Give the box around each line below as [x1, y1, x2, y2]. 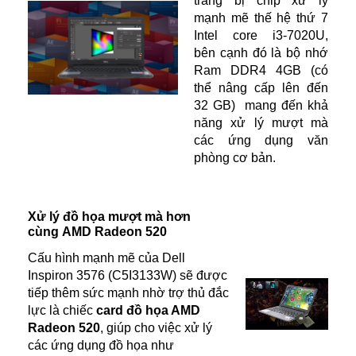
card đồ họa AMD [93, 304, 200, 318]
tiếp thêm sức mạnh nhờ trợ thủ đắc [28, 286, 229, 300]
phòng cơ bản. [194, 151, 276, 165]
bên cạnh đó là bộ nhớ [194, 46, 328, 60]
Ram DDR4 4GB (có [194, 64, 328, 78]
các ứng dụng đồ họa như [28, 339, 174, 353]
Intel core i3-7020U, [194, 29, 328, 43]
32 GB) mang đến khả [194, 99, 328, 113]
